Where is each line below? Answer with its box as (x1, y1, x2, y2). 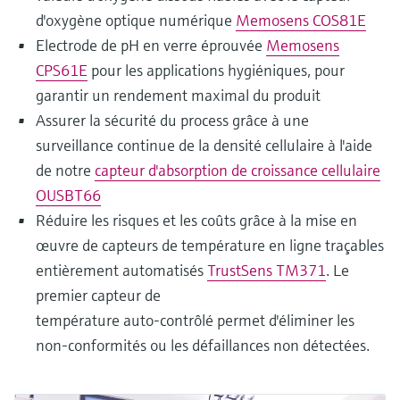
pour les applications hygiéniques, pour (87, 60, 345, 81)
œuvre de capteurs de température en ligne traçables (36, 235, 384, 256)
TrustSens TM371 (207, 260, 326, 281)
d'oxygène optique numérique (36, 10, 236, 31)
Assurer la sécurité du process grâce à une (36, 110, 309, 131)
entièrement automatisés (36, 260, 207, 281)
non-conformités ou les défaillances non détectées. (36, 335, 370, 356)
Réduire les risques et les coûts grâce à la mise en (36, 210, 357, 231)
